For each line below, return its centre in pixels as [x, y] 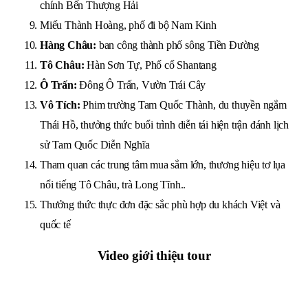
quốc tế [55, 224]
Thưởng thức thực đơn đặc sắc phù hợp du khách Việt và [160, 205]
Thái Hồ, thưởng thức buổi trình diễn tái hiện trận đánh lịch [164, 125]
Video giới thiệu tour [154, 255]
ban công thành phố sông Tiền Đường [178, 45]
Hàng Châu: [68, 45]
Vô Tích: [60, 105]
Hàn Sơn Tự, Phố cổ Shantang [150, 65]
